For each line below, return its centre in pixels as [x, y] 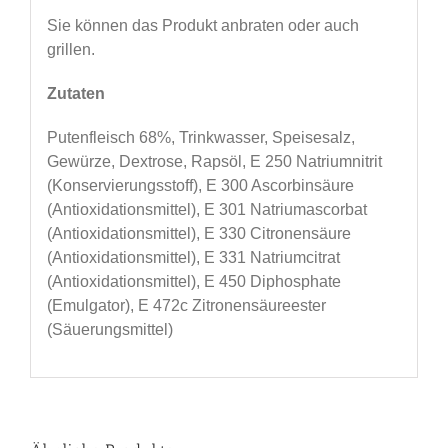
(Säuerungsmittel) [109, 329]
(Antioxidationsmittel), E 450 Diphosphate [193, 281]
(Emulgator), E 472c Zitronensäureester [186, 305]
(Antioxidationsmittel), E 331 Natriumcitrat [193, 257]
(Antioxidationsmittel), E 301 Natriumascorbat [206, 209]
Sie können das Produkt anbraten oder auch [202, 25]
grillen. [70, 49]
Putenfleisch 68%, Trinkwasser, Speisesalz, [200, 137]
